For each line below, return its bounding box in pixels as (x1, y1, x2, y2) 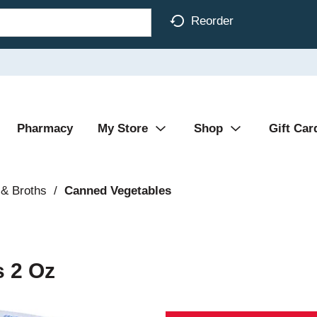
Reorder (191, 13, 234, 28)
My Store (98, 122, 148, 135)
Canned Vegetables (64, 184, 171, 197)
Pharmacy (17, 122, 73, 135)
